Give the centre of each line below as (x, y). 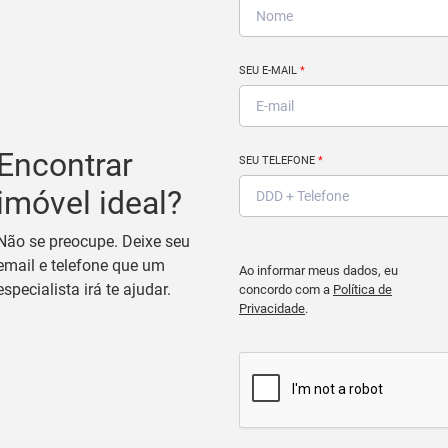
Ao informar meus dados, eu (318, 270)
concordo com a (286, 289)
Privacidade (272, 308)
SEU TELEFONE (278, 160)
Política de (362, 289)
